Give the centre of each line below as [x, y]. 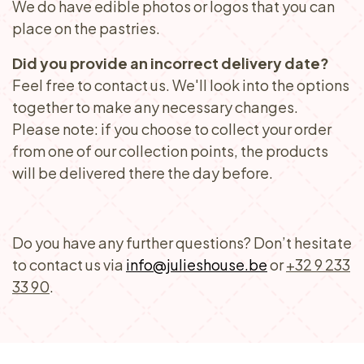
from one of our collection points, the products [170, 151]
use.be [244, 264]
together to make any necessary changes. [155, 107]
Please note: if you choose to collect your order [172, 129]
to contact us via [69, 264]
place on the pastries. [86, 28]
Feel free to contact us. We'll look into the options [181, 85]
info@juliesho [173, 264]
